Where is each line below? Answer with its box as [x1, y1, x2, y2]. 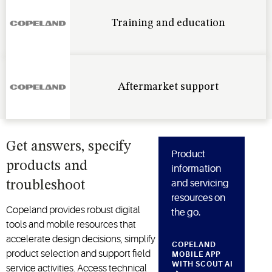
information [171, 163, 222, 174]
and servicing [171, 177, 229, 189]
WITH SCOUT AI [172, 259, 234, 268]
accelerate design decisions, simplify [6, 233, 155, 245]
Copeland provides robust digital [6, 204, 140, 216]
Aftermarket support [117, 81, 219, 92]
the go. [171, 206, 202, 218]
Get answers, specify [6, 139, 131, 154]
